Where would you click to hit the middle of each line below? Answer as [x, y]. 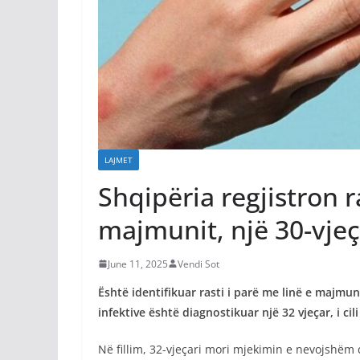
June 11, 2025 [138, 264]
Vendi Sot [198, 264]
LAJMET [119, 160]
